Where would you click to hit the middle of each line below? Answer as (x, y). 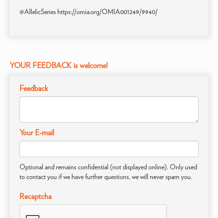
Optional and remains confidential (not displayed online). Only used (108, 167)
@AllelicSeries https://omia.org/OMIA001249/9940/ (89, 12)
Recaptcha (36, 196)
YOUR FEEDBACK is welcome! (59, 65)
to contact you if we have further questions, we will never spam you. (106, 177)
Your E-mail (37, 133)
